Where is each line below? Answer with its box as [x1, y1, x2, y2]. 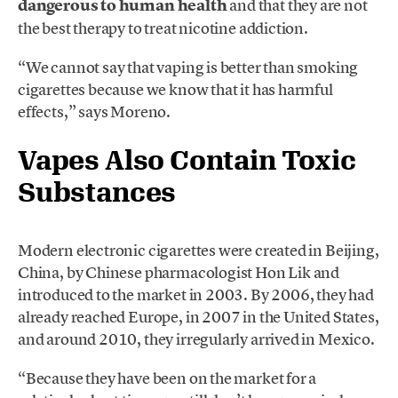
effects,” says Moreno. [18, 100, 171, 122]
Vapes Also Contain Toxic [18, 143, 356, 175]
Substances [18, 175, 177, 207]
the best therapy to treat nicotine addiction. [18, 17, 308, 38]
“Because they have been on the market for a [18, 368, 317, 389]
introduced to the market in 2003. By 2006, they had [18, 284, 374, 306]
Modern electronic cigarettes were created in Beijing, [18, 240, 379, 261]
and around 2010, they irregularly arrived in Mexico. [18, 329, 375, 350]
